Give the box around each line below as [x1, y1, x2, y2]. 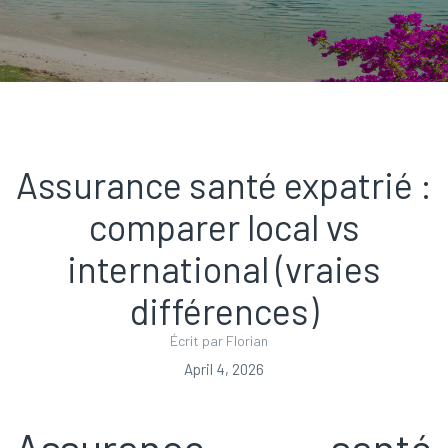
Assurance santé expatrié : [16, 163, 432, 206]
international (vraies [67, 247, 381, 290]
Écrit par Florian [170, 332, 268, 349]
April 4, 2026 [184, 360, 264, 378]
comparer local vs [88, 205, 360, 248]
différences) [129, 289, 319, 332]
